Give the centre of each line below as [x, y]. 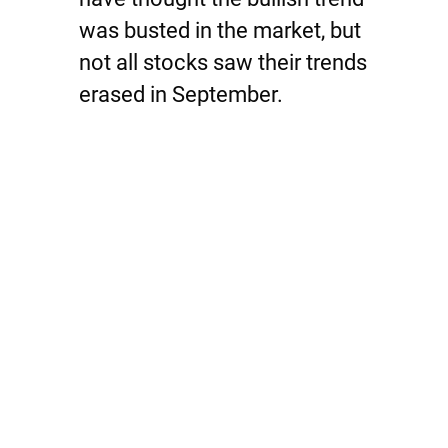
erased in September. [181, 94]
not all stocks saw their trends [223, 62]
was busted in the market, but [220, 30]
